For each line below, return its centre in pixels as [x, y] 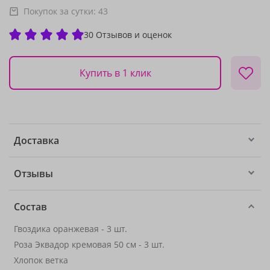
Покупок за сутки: [61, 11]
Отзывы [33, 174]
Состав [30, 207]
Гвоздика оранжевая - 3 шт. [71, 229]
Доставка [36, 140]
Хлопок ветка [41, 260]
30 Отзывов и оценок [128, 34]
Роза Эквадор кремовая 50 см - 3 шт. [89, 244]
